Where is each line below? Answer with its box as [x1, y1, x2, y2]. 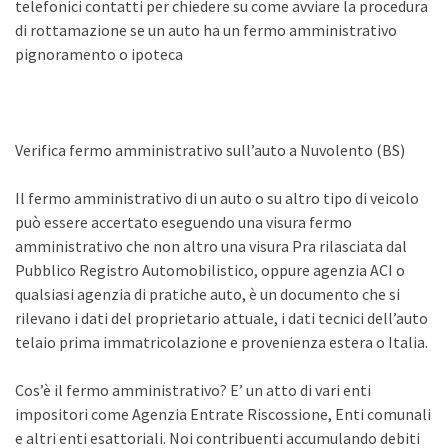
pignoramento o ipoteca [15, 44, 183, 64]
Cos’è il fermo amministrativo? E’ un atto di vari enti [15, 380, 371, 400]
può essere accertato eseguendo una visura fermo [15, 212, 352, 232]
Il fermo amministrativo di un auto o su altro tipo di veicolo [15, 188, 419, 208]
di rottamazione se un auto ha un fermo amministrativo [15, 20, 397, 40]
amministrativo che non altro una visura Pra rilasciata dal [15, 236, 407, 256]
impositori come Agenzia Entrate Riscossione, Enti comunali [15, 404, 431, 424]
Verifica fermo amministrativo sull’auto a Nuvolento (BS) [15, 140, 405, 160]
